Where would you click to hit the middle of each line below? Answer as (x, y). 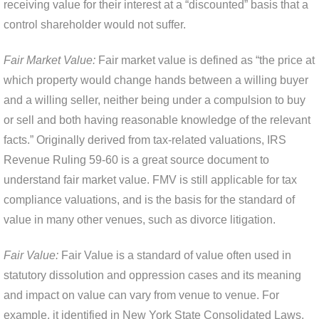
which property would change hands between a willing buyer (156, 80)
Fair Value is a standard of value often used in (176, 256)
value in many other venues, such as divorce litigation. (140, 220)
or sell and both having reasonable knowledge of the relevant (157, 120)
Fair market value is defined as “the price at (206, 61)
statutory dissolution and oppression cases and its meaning (152, 276)
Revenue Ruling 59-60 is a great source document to (136, 160)
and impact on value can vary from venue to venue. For (141, 296)
